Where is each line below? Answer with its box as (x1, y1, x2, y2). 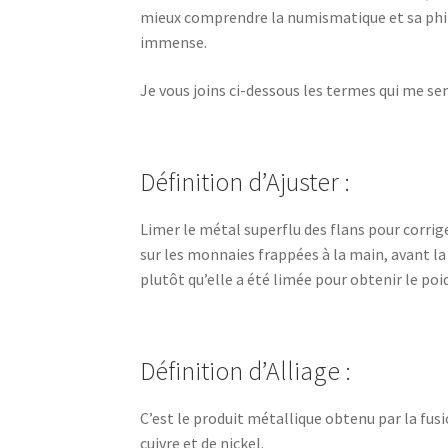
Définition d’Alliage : (140, 355, 352, 388)
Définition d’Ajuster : (140, 166, 351, 199)
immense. (140, 32, 208, 53)
